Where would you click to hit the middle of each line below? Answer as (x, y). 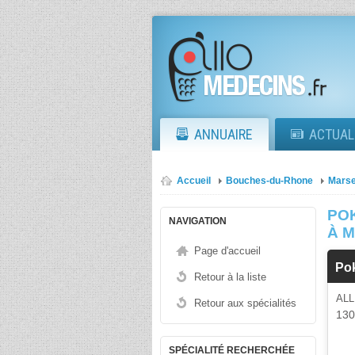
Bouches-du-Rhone (269, 181)
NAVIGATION (198, 221)
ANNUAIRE (223, 134)
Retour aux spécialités (245, 303)
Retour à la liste (230, 277)
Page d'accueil (227, 251)
